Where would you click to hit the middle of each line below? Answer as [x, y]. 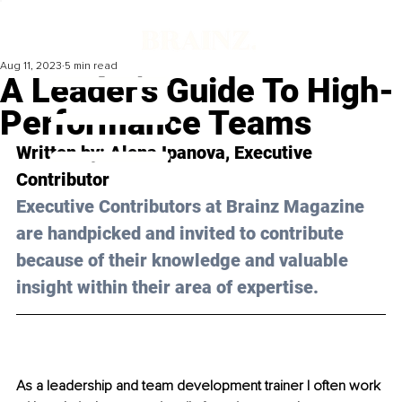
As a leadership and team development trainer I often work [200, 386]
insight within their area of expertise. [167, 288]
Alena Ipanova [167, 153]
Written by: [63, 153]
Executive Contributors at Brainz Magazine [192, 207]
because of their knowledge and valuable [184, 261]
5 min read [91, 66]
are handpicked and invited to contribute [182, 234]
